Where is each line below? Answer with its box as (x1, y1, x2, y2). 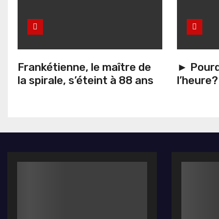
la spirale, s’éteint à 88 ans (18, 73, 153, 87)
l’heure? (176, 73, 218, 87)
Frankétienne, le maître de (18, 60, 151, 74)
